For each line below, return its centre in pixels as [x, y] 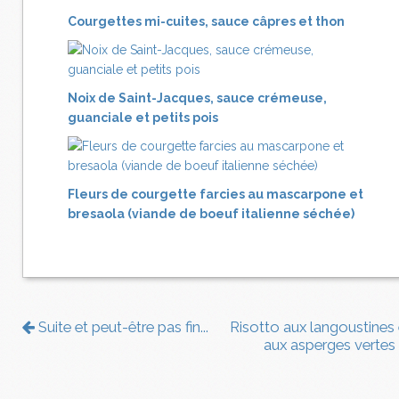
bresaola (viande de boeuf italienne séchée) [211, 214]
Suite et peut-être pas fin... [122, 327]
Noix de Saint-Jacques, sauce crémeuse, [197, 98]
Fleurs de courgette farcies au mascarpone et [216, 195]
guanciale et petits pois [143, 118]
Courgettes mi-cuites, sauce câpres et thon [206, 22]
